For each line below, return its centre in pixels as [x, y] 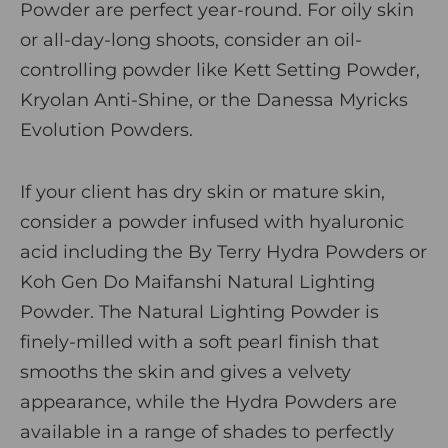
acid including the [104, 251]
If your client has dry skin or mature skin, [202, 191]
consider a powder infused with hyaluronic [212, 221]
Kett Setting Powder [324, 69]
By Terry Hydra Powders [296, 251]
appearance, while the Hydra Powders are [208, 401]
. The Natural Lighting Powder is [234, 311]
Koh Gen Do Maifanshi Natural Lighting [197, 281]
